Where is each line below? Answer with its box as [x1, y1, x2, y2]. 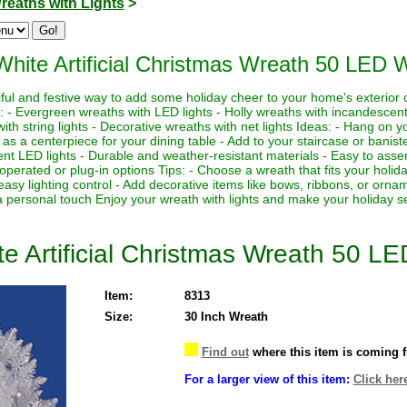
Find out [201, 344, 249, 359]
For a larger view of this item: [184, 372, 353, 386]
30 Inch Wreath [184, 309, 268, 323]
